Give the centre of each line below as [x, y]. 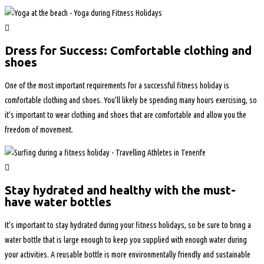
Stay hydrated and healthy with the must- [120, 190]
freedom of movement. [39, 129]
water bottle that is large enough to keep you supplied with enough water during [126, 240]
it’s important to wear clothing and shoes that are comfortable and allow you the [126, 115]
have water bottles [58, 202]
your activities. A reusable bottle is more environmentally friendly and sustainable [128, 254]
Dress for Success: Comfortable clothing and [128, 51]
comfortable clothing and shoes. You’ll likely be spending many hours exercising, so [131, 100]
